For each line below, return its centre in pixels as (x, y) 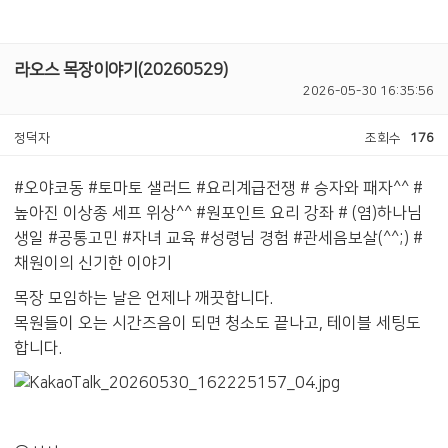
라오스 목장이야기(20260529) (121, 70)
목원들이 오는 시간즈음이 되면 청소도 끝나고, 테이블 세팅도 (217, 323)
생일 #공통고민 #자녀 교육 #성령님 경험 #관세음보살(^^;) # (218, 238)
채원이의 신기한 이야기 (93, 263)
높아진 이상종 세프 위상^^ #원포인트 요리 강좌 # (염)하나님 (218, 213)
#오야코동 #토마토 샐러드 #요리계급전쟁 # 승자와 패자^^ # (218, 188)
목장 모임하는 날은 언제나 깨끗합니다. (145, 298)
